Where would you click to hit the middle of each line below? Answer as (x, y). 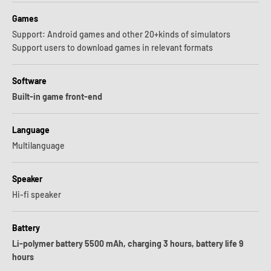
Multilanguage (38, 145)
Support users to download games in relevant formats (113, 47)
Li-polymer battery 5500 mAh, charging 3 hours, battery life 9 (128, 243)
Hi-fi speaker (37, 194)
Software (29, 81)
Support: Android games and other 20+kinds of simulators (121, 34)
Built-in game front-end (57, 96)
